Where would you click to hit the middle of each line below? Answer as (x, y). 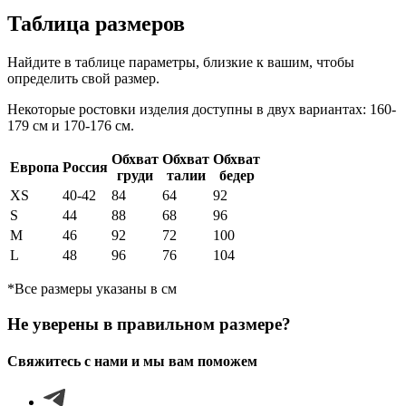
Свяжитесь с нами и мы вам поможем (132, 361)
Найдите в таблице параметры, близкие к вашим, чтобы (181, 62)
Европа (34, 167)
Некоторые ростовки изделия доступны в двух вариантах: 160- (202, 109)
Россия (85, 167)
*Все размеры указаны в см (92, 288)
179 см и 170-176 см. (71, 125)
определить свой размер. (83, 78)
